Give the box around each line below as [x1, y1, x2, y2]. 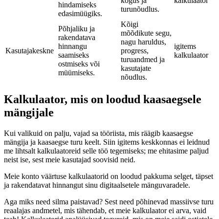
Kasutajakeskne [5, 46, 54, 55]
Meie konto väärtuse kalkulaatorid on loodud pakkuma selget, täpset [4, 172, 213, 180]
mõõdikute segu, [121, 28, 172, 37]
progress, [121, 46, 149, 55]
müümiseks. [58, 68, 95, 77]
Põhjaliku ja [58, 24, 95, 33]
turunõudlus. [121, 4, 159, 13]
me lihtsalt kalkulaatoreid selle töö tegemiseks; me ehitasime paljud [4, 146, 209, 155]
